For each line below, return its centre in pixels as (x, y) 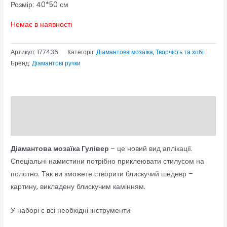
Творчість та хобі (180, 52)
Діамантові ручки (56, 63)
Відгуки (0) (30, 126)
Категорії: (82, 52)
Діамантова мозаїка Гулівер (61, 149)
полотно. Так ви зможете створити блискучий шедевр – (102, 174)
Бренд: (22, 63)
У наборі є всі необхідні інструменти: (71, 211)
